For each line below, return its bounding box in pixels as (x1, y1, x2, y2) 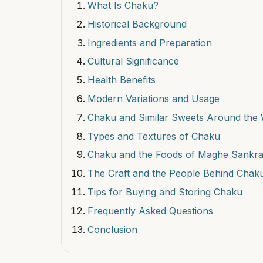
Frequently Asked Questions (87, 204, 213, 217)
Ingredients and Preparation (87, 36, 212, 49)
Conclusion (87, 223, 137, 235)
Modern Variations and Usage (87, 92, 220, 104)
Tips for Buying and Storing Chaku (87, 186, 242, 198)
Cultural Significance (87, 55, 179, 68)
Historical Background (87, 18, 187, 30)
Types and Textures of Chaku (87, 130, 220, 142)
